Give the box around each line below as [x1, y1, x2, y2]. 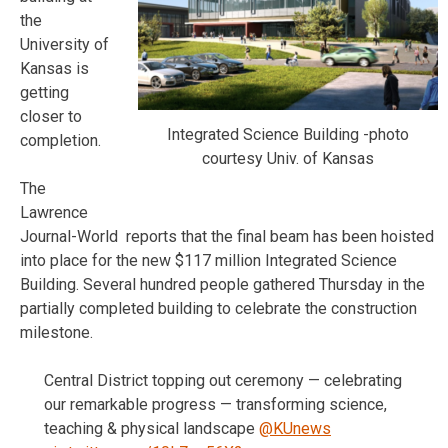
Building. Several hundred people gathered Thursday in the [20, 274, 425, 294]
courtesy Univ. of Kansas [202, 148, 374, 168]
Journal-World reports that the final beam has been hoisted [20, 226, 434, 246]
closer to [20, 106, 82, 126]
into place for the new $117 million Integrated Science [20, 250, 397, 270]
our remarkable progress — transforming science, [44, 394, 387, 414]
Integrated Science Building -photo [167, 124, 409, 144]
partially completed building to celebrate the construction [20, 298, 417, 318]
